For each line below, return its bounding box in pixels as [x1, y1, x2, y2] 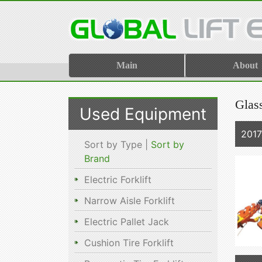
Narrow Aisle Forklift [84, 195, 175, 206]
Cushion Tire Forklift [84, 237, 174, 249]
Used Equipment [80, 104, 206, 124]
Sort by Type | [84, 139, 151, 150]
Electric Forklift [84, 174, 151, 185]
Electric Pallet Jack [84, 216, 169, 227]
